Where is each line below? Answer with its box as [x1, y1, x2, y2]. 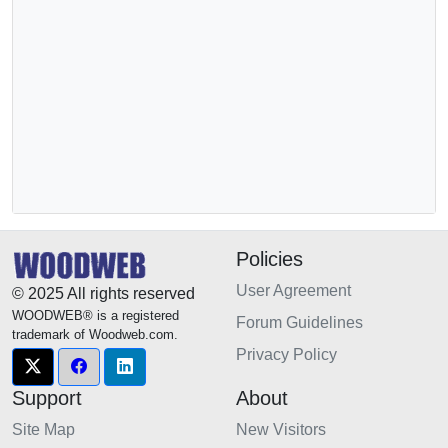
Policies [236, 248, 303, 271]
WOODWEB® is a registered [12, 308, 179, 324]
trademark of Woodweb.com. [12, 327, 178, 343]
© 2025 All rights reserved [12, 285, 195, 303]
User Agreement [236, 282, 351, 300]
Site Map [12, 421, 75, 439]
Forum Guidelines [236, 314, 363, 332]
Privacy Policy [236, 346, 337, 364]
